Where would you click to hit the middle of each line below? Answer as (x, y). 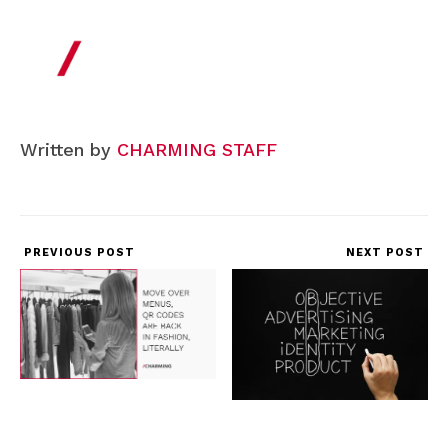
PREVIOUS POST (77, 252)
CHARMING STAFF (197, 149)
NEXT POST (387, 252)
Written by (68, 149)
